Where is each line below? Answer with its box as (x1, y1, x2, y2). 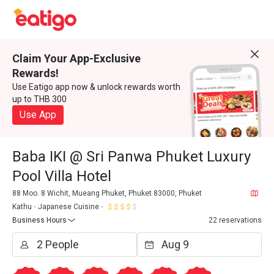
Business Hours (12, 216, 67, 224)
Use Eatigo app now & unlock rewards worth (12, 82, 180, 92)
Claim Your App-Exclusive (12, 52, 141, 65)
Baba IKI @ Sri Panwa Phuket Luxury (12, 148, 251, 165)
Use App (20, 109, 56, 120)
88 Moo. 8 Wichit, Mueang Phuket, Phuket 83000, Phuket (12, 189, 202, 198)
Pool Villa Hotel (12, 168, 111, 185)
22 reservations (209, 216, 262, 224)
